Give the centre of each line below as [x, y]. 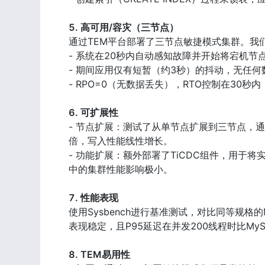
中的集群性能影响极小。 [121, 169]
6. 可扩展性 [93, 113]
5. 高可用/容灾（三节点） [124, 28]
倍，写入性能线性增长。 [121, 141]
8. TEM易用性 [99, 255]
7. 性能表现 [93, 198]
